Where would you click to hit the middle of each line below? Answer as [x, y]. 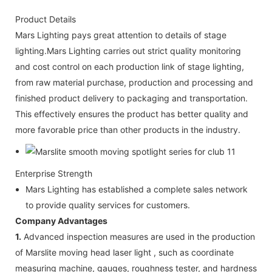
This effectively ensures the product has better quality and [132, 114]
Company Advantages [61, 220]
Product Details [46, 19]
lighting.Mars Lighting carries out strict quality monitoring [128, 50]
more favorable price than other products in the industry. [128, 129]
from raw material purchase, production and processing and [134, 82]
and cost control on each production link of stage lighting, [130, 66]
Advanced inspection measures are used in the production [138, 236]
